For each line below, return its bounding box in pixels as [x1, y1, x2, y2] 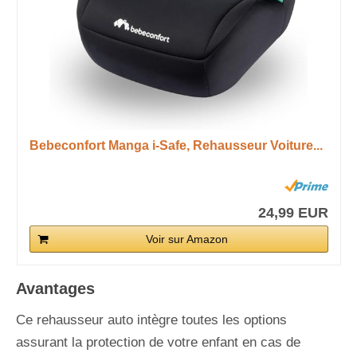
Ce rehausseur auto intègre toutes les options [16, 312, 287, 328]
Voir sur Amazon [145, 232, 228, 245]
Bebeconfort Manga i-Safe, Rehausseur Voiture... [29, 138, 323, 152]
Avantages [16, 279, 95, 297]
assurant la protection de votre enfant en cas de [16, 334, 300, 350]
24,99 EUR [257, 204, 328, 221]
